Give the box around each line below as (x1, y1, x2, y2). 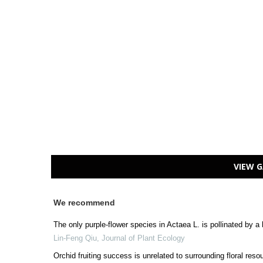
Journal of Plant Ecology (102, 234, 185, 242)
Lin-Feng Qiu (53, 234, 97, 242)
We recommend (53, 198, 115, 207)
